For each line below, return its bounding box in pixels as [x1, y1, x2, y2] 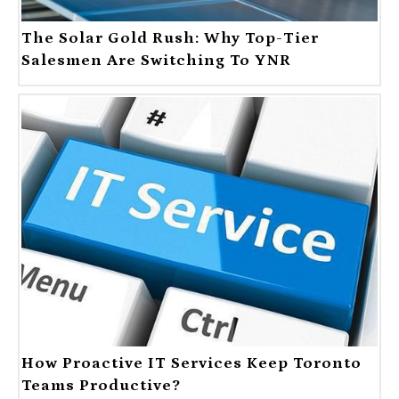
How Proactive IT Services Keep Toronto [21, 354, 362, 372]
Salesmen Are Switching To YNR [21, 51, 291, 69]
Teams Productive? [21, 376, 181, 395]
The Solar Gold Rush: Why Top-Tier [21, 28, 319, 47]
